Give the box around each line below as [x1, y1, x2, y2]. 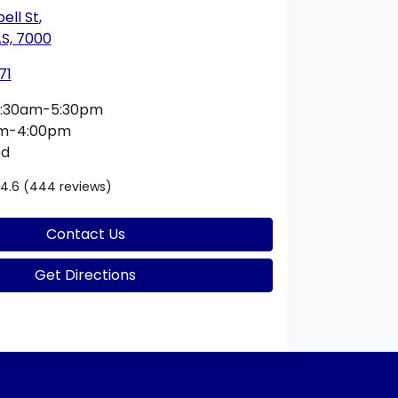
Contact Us [45, 223, 125, 244]
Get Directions [35, 264, 137, 285]
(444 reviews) [22, 177, 112, 195]
